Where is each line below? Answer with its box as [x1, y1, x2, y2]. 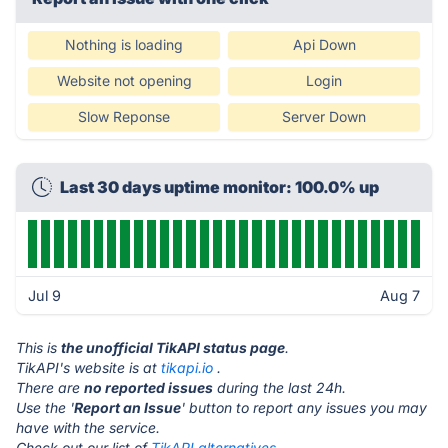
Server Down [282, 108, 366, 125]
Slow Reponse [78, 108, 170, 125]
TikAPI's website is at [16, 359, 161, 376]
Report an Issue [74, 399, 181, 416]
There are [16, 379, 84, 396]
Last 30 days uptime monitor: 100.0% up [60, 177, 379, 197]
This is [16, 339, 61, 356]
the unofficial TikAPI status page [61, 339, 285, 356]
